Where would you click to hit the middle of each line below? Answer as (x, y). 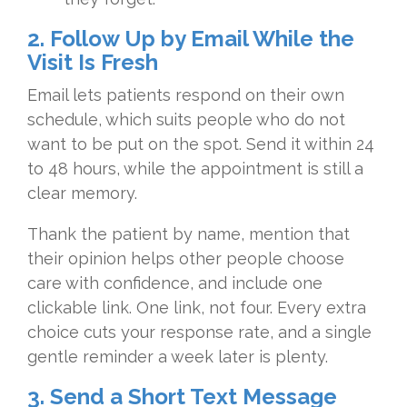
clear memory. (82, 194)
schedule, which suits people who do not (186, 120)
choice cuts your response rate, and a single (199, 333)
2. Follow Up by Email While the (191, 39)
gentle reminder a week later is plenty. (178, 357)
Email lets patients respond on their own (186, 95)
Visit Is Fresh (93, 63)
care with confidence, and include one (175, 283)
